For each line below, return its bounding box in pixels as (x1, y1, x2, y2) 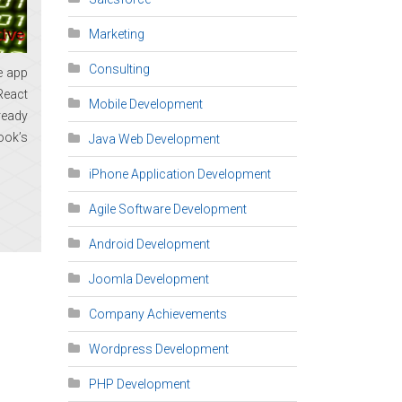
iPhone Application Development (89, 167, 271, 181)
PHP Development (89, 377, 190, 391)
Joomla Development (89, 272, 209, 286)
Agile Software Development (89, 202, 247, 216)
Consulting (89, 62, 150, 76)
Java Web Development (89, 132, 220, 146)
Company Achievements (89, 307, 227, 321)
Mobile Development (89, 97, 203, 111)
